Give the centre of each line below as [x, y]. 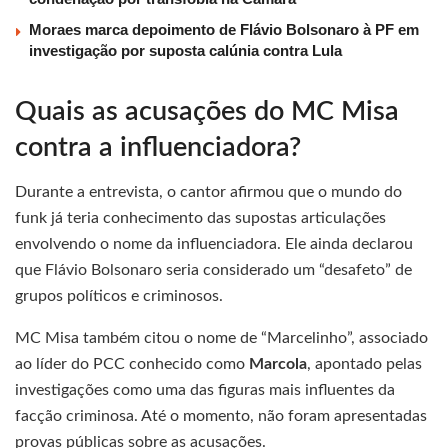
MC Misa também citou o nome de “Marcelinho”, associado [221, 338]
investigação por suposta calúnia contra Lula [185, 51]
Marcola [278, 364]
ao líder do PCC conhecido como [132, 364]
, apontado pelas [364, 364]
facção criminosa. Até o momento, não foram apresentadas [221, 416]
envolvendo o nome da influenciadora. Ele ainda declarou [214, 244]
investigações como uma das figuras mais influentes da [205, 390]
